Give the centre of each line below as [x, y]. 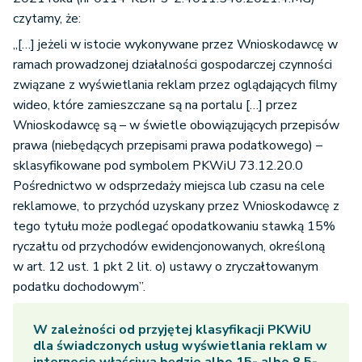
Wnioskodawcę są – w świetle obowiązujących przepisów [176, 125]
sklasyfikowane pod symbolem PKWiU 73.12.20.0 [158, 166]
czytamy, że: [47, 19]
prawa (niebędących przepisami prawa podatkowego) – [168, 145]
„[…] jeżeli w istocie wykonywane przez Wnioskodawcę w [175, 44]
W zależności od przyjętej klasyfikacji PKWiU [172, 330]
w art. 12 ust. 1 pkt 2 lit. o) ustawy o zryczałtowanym [166, 267]
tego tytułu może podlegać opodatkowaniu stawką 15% [174, 226]
